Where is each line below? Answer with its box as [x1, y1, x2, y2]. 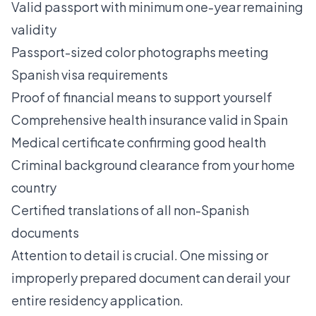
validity [11, 20, 56, 37]
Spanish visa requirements [11, 66, 168, 83]
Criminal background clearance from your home [11, 156, 295, 173]
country [11, 178, 56, 195]
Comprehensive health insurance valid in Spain [11, 111, 288, 128]
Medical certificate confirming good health [11, 133, 266, 150]
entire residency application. [11, 291, 183, 308]
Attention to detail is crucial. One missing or [11, 246, 268, 263]
